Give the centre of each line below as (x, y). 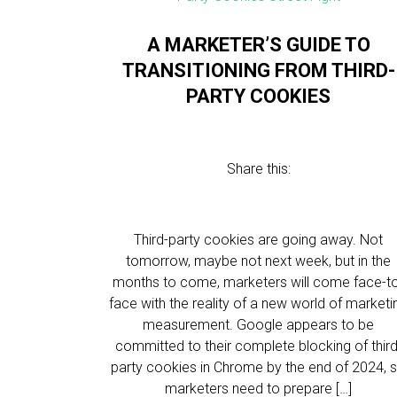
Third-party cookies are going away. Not (259, 240)
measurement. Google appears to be (259, 325)
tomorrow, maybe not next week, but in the (259, 261)
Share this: (258, 169)
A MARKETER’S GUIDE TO (258, 45)
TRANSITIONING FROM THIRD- (258, 70)
